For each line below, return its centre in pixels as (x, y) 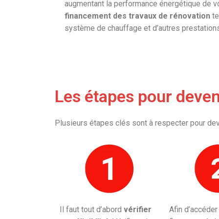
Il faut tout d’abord (91, 210)
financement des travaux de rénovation (138, 16)
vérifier (137, 210)
